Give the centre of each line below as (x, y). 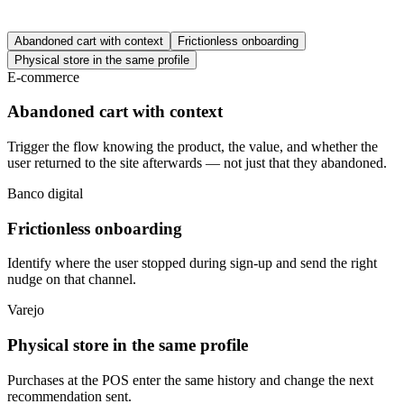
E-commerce (43, 77)
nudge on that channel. (72, 280)
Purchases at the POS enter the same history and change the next (190, 380)
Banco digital (45, 194)
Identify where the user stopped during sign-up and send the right (192, 263)
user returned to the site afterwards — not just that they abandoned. (197, 163)
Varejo (26, 310)
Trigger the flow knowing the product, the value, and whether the (193, 147)
